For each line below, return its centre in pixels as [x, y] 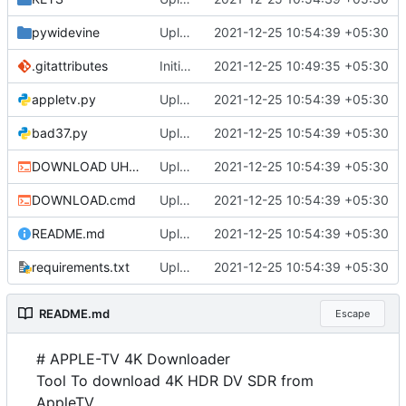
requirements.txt [81, 267]
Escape [352, 313]
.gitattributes [70, 66]
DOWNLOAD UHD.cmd [134, 167]
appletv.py [64, 100]
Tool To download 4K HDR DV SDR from [175, 381]
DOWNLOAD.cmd [84, 200]
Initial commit [185, 66]
